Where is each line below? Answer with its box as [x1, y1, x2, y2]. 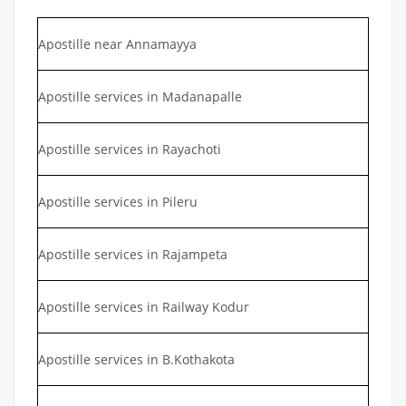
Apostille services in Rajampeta [38, 246, 227, 264]
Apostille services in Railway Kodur [38, 298, 249, 316]
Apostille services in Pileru [38, 193, 198, 211]
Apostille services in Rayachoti [38, 140, 221, 159]
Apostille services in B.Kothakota [38, 351, 235, 369]
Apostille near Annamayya [38, 35, 200, 53]
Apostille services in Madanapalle [38, 88, 242, 106]
